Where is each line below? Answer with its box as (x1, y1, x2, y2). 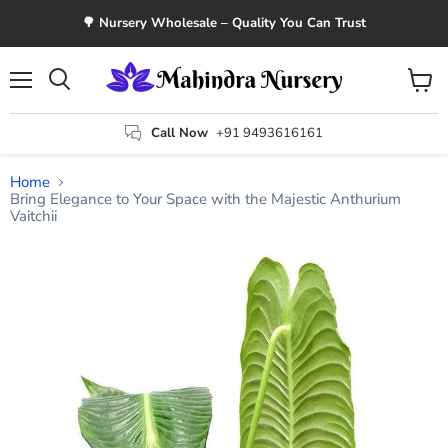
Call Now (151, 123, 208, 142)
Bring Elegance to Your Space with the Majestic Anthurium (10, 189, 401, 210)
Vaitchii (10, 206, 57, 227)
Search (58, 91, 104, 107)
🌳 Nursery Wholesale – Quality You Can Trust (82, 14, 366, 32)
